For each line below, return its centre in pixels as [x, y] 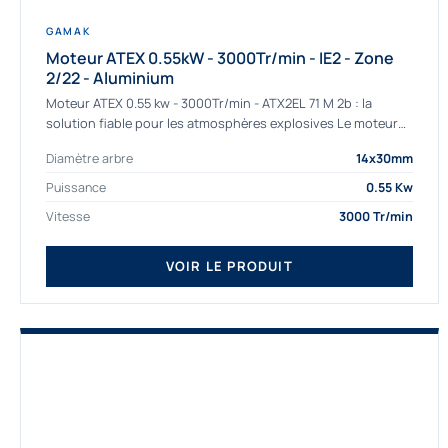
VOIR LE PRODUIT [229, 266]
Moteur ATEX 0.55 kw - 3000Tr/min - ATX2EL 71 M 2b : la [209, 103]
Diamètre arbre [89, 158]
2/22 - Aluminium [110, 77]
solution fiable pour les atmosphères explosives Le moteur [222, 123]
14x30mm [384, 158]
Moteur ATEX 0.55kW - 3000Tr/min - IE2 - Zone [220, 57]
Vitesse [68, 216]
